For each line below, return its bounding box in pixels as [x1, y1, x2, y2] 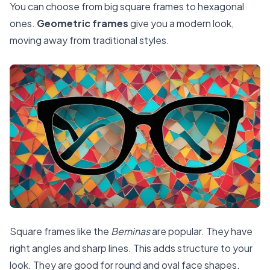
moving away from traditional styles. [10, 34, 169, 47]
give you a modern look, [128, 17, 234, 30]
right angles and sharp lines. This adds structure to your [10, 242, 253, 255]
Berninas [111, 225, 150, 238]
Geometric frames [37, 17, 128, 30]
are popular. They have [150, 225, 253, 238]
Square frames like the [10, 225, 111, 238]
